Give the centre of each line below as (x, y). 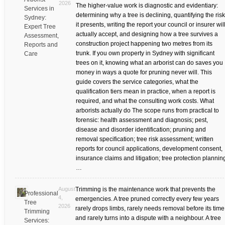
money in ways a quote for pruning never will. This (144, 73)
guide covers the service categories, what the (137, 82)
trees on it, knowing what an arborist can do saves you (149, 63)
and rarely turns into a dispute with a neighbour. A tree (148, 218)
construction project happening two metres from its (144, 44)
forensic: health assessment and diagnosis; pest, (142, 120)
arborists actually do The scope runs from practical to (147, 111)
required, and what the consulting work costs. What (145, 101)
